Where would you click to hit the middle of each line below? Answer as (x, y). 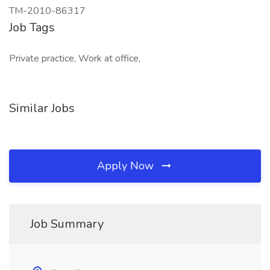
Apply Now (127, 166)
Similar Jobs (42, 108)
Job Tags (32, 27)
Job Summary (67, 224)
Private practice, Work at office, (75, 58)
